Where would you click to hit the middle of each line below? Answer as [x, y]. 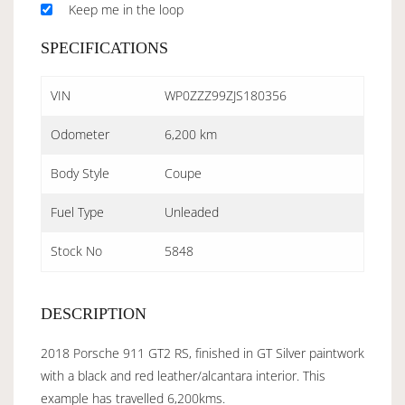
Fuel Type [77, 212]
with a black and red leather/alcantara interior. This [183, 376]
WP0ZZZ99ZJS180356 [226, 96]
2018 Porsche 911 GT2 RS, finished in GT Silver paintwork [202, 353]
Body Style [80, 174]
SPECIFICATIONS [104, 48]
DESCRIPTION [94, 314]
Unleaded [192, 212]
